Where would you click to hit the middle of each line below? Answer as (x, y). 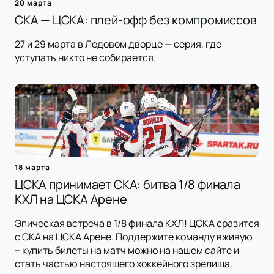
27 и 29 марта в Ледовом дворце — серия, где (118, 44)
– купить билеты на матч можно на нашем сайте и (127, 250)
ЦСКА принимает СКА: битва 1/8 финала (128, 185)
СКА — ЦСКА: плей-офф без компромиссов (136, 20)
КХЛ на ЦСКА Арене (71, 199)
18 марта (32, 168)
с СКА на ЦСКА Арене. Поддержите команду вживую (134, 237)
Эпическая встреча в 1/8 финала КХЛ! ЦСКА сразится (137, 224)
